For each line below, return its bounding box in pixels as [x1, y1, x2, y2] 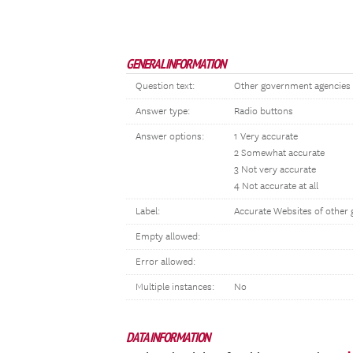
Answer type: [136, 106, 190, 117]
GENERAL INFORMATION [126, 55, 225, 72]
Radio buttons [234, 106, 293, 117]
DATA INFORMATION [126, 329, 210, 346]
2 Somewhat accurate [234, 147, 325, 159]
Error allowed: [136, 256, 195, 268]
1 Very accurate [234, 131, 298, 143]
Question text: [136, 80, 195, 92]
